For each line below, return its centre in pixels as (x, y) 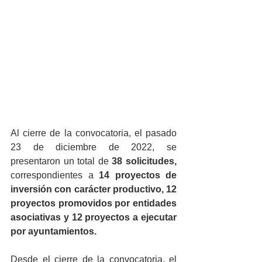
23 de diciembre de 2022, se (94, 147)
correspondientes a (55, 175)
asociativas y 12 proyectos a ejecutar (94, 217)
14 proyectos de (138, 175)
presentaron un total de (61, 161)
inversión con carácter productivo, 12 (94, 189)
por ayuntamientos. (55, 231)
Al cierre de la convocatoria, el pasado (94, 133)
